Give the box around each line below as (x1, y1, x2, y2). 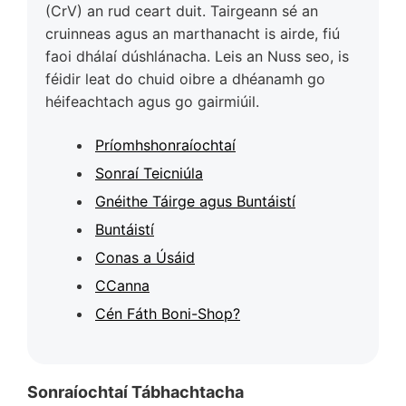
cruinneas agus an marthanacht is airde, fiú (45, 24, 340, 43)
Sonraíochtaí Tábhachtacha (27, 382, 244, 401)
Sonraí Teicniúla (95, 163, 203, 182)
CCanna (95, 275, 150, 295)
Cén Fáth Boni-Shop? (95, 304, 240, 323)
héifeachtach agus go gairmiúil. (45, 92, 259, 111)
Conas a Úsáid (95, 247, 195, 266)
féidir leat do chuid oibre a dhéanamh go (45, 69, 325, 88)
